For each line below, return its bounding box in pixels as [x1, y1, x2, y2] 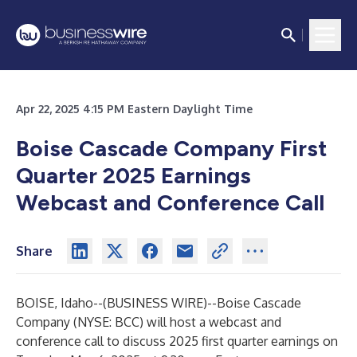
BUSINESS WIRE [107, 295, 203, 311]
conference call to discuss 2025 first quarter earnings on [16, 333, 338, 349]
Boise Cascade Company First [16, 135, 327, 162]
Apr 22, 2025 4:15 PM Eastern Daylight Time [16, 102, 253, 116]
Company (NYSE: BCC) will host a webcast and [16, 314, 281, 330]
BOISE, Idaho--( [16, 295, 107, 311]
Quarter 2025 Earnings [16, 162, 251, 189]
